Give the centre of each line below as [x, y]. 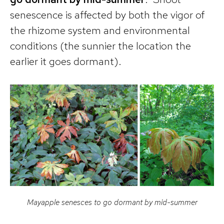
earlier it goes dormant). [66, 61]
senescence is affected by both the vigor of [107, 14]
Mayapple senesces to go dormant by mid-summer [112, 202]
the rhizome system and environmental [100, 30]
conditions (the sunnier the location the [100, 45]
